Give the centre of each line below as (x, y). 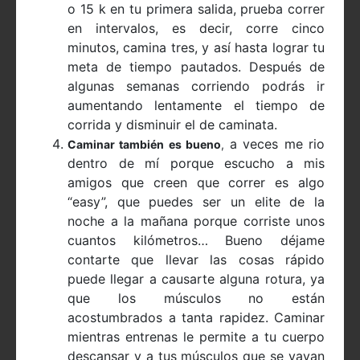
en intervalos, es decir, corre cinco (196, 29)
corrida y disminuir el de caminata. (172, 125)
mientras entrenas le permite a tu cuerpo (196, 337)
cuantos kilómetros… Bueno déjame (196, 241)
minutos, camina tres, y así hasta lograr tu (196, 48)
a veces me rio (274, 144)
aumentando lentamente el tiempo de (196, 106)
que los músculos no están (196, 299)
